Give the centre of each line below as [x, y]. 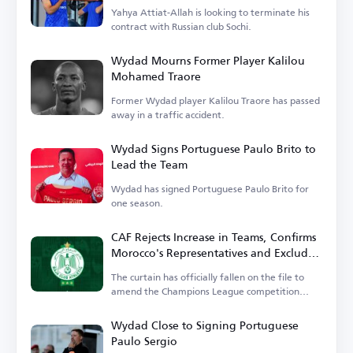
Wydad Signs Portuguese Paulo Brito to [214, 149]
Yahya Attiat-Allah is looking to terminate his [210, 13]
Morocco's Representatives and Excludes [215, 253]
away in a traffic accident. [168, 115]
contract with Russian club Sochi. [181, 27]
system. [128, 306]
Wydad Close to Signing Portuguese [205, 325]
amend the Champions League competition [205, 292]
